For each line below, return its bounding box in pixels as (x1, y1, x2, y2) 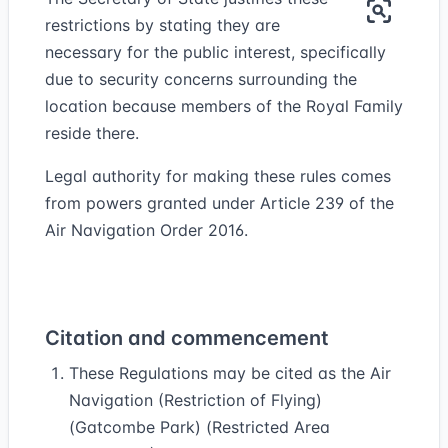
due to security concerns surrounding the (45, 69, 357, 89)
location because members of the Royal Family (45, 96, 403, 116)
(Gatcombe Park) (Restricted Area (69, 417, 330, 437)
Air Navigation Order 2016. (45, 220, 248, 240)
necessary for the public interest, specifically (45, 42, 386, 62)
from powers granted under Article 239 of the (45, 193, 394, 213)
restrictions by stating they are (45, 15, 280, 35)
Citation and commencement (45, 326, 329, 350)
